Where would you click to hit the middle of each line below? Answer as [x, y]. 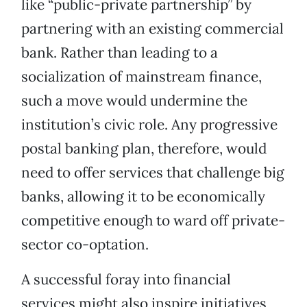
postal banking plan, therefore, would [144, 149]
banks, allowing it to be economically [143, 197]
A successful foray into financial [126, 280]
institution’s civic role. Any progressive [149, 125]
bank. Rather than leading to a [120, 53]
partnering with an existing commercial [152, 29]
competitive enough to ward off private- [153, 221]
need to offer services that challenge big [153, 173]
